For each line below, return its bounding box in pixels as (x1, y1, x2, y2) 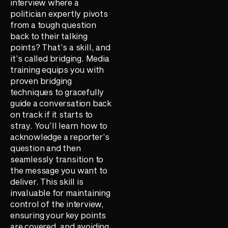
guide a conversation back (10, 98, 112, 108)
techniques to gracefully (10, 87, 104, 97)
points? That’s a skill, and (10, 42, 110, 52)
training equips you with (10, 65, 104, 75)
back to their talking (10, 31, 88, 41)
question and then (10, 143, 81, 153)
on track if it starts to (10, 109, 93, 120)
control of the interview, (10, 199, 104, 209)
